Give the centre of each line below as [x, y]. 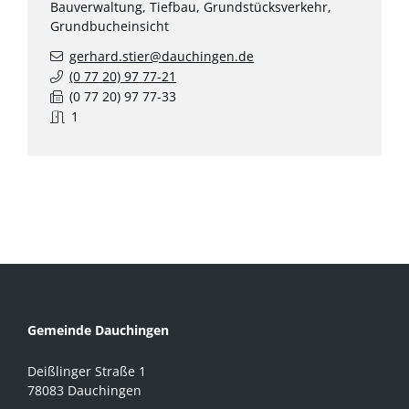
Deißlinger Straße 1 [87, 371]
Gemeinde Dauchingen [98, 330]
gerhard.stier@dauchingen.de [162, 57]
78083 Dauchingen [84, 390]
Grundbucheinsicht [110, 26]
